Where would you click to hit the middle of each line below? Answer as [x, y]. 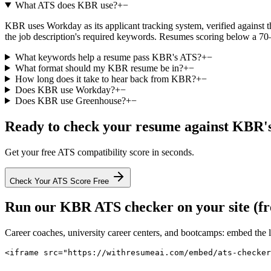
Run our [32, 207]
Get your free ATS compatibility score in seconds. [100, 152]
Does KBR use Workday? [65, 90]
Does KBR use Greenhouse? [70, 100]
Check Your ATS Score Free [60, 181]
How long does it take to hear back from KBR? [105, 79]
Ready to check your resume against [119, 126]
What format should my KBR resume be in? [99, 68]
